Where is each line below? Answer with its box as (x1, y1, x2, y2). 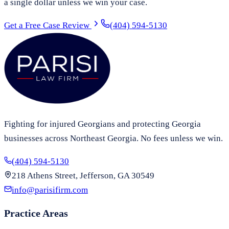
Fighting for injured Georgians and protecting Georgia (4, 119, 201, 129)
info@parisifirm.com (12, 185, 88, 195)
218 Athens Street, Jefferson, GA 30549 (12, 170, 154, 180)
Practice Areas (4, 207, 68, 219)
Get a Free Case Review (4, 20, 91, 30)
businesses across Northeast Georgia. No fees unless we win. (4, 133, 223, 143)
